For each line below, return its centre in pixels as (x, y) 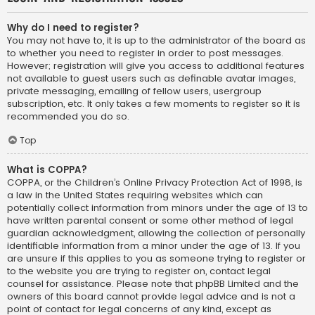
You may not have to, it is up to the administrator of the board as (156, 41)
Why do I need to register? (73, 28)
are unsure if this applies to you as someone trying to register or (156, 259)
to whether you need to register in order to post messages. (145, 53)
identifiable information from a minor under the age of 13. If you (154, 246)
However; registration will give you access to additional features (156, 66)
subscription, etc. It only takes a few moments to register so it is (154, 104)
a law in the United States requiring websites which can (135, 195)
